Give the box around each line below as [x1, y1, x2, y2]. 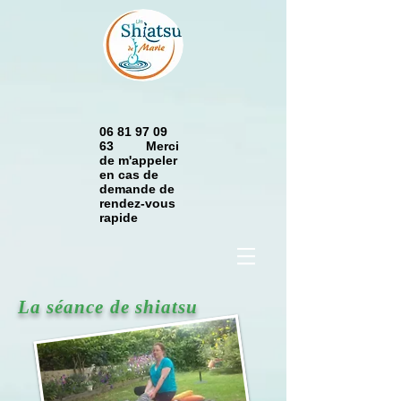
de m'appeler [99, 153, 177, 167]
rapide [99, 210, 159, 225]
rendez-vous [99, 196, 175, 210]
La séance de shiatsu [18, 296, 198, 318]
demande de [99, 182, 175, 196]
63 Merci [99, 139, 179, 153]
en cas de [99, 167, 158, 182]
